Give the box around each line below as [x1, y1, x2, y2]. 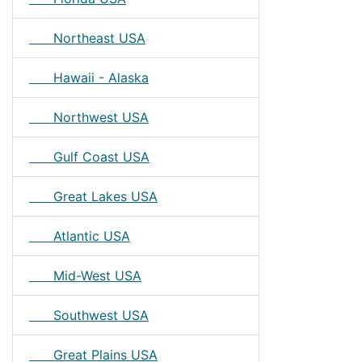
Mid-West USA [29, 267, 141, 284]
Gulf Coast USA [29, 149, 149, 165]
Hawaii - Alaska [29, 69, 149, 86]
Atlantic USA [29, 228, 130, 244]
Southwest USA [29, 307, 149, 323]
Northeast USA [29, 30, 145, 46]
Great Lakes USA [29, 188, 158, 204]
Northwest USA [29, 109, 149, 125]
